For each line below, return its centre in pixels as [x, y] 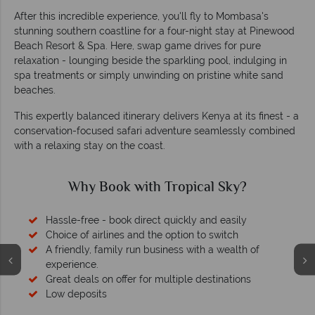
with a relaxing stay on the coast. [90, 146]
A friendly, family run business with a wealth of [153, 250]
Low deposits [76, 294]
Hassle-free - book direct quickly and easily [146, 220]
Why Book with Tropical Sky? [157, 188]
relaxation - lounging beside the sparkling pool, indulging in [150, 61]
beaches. [35, 90]
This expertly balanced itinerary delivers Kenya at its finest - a [156, 116]
